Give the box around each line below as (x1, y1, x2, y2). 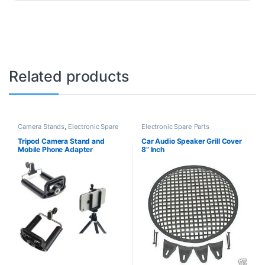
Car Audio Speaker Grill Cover (141, 137, 242, 146)
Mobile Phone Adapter (17, 145, 93, 154)
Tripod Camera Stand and (17, 137, 105, 146)
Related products (9, 67, 129, 85)
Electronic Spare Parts (141, 122, 209, 131)
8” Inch (141, 145, 165, 154)
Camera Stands (17, 122, 65, 131)
